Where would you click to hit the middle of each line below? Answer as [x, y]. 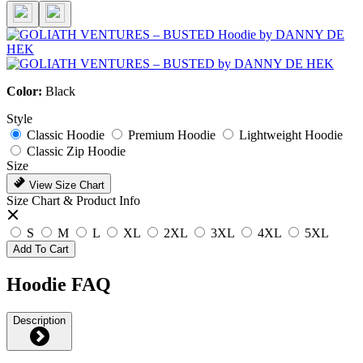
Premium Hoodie [172, 135]
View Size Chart [65, 185]
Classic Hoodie [66, 135]
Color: [26, 91]
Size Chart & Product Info [73, 200]
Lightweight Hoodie [291, 135]
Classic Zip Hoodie [76, 151]
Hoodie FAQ [59, 284]
